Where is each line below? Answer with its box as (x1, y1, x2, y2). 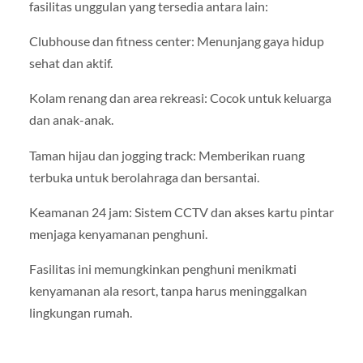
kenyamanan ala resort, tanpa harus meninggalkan (28, 282, 307, 298)
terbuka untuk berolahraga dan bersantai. (28, 169, 259, 185)
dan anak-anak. (28, 112, 113, 128)
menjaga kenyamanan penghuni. (28, 225, 207, 241)
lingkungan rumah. (28, 304, 132, 320)
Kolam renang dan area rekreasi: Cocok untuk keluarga (28, 90, 331, 106)
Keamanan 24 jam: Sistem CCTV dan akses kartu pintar (28, 203, 334, 220)
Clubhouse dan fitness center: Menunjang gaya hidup (28, 33, 324, 49)
